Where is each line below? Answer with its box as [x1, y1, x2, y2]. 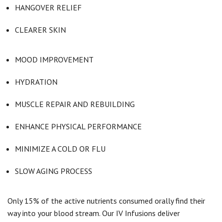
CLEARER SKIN [15, 25, 66, 35]
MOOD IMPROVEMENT [15, 55, 94, 64]
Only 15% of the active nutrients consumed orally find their [7, 196, 205, 206]
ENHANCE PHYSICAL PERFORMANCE [15, 121, 142, 131]
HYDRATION [15, 77, 57, 87]
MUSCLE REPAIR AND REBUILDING [15, 99, 135, 109]
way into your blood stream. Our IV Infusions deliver [7, 208, 180, 218]
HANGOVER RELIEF [15, 2, 82, 12]
